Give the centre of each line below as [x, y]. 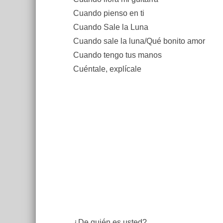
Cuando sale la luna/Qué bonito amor [139, 41]
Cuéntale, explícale [107, 69]
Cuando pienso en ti [109, 13]
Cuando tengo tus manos [117, 55]
